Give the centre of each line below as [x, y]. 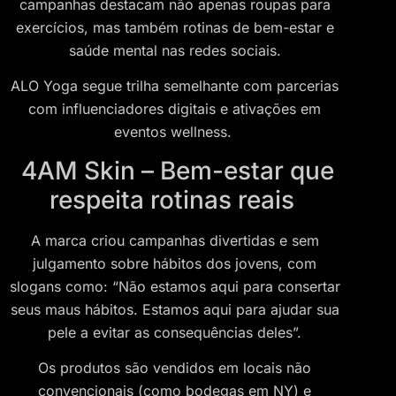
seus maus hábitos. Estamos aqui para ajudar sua [175, 309]
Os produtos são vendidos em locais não [175, 368]
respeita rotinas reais [175, 199]
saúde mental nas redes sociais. [175, 50]
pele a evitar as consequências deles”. [175, 332]
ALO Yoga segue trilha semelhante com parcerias [175, 86]
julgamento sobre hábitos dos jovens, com [175, 263]
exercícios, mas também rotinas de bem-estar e [175, 27]
